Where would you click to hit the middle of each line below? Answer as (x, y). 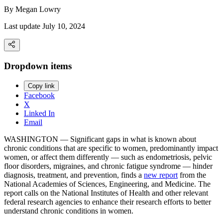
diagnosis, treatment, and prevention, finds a (74, 175)
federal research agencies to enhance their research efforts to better (108, 202)
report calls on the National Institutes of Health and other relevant (106, 193)
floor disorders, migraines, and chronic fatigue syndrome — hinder (108, 166)
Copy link (41, 86)
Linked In (39, 113)
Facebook (39, 96)
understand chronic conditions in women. (69, 211)
